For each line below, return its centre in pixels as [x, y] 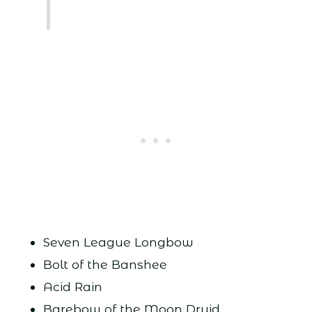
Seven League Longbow [118, 242]
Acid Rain [72, 286]
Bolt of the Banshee [105, 264]
